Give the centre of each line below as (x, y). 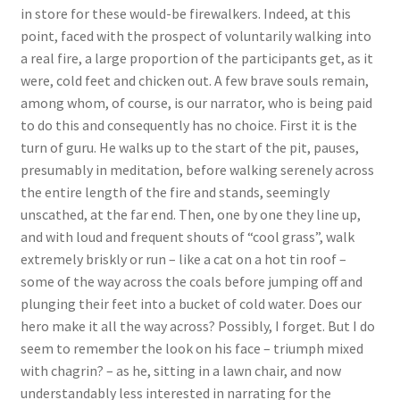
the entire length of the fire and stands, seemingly (175, 192)
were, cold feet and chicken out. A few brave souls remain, (194, 81)
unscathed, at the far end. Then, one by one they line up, (190, 215)
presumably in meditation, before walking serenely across (197, 170)
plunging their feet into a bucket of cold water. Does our (191, 304)
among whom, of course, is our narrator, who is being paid (196, 103)
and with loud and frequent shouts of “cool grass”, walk (187, 237)
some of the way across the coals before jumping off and (191, 282)
